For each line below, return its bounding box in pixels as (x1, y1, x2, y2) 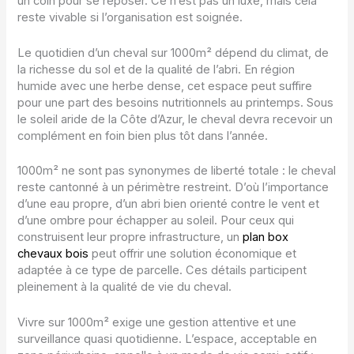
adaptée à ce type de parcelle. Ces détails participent (17, 263, 307, 278)
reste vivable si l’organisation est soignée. (17, 10, 243, 25)
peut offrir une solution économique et (88, 247, 297, 262)
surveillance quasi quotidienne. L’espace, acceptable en (17, 331, 318, 346)
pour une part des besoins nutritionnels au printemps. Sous (17, 95, 334, 110)
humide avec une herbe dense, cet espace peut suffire (17, 78, 313, 93)
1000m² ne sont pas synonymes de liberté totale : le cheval (17, 164, 337, 179)
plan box (243, 230, 289, 245)
